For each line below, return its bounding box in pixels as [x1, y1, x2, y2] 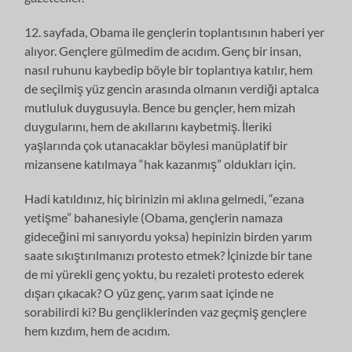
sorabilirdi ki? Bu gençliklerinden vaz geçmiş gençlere [24, 303, 307, 319]
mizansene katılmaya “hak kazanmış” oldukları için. [24, 156, 296, 171]
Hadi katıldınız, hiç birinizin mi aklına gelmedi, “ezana [24, 190, 305, 206]
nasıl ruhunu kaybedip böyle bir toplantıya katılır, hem [24, 61, 313, 77]
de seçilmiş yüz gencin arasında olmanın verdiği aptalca [24, 80, 320, 96]
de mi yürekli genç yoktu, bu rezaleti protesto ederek [24, 266, 305, 281]
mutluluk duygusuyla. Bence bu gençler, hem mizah [24, 99, 296, 115]
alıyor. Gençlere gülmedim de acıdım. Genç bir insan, [24, 42, 302, 58]
